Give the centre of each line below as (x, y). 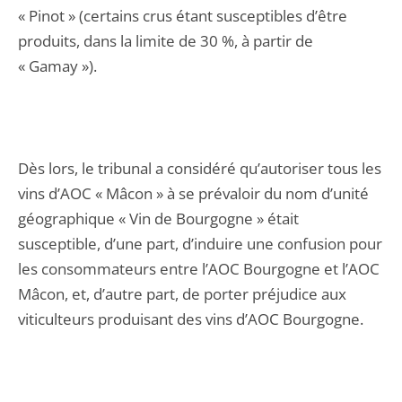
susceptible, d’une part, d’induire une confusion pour (200, 244)
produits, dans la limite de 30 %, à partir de (166, 41)
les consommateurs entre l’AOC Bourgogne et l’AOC (199, 269)
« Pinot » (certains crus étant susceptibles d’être (183, 16)
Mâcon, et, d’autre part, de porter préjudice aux (182, 294)
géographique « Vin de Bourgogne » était (158, 218)
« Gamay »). (57, 66)
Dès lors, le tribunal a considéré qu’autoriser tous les (200, 168)
